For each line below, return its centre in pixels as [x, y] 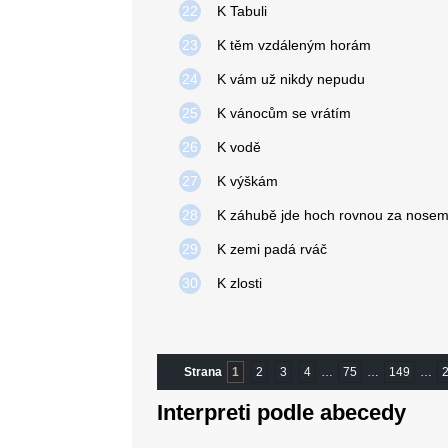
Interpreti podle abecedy [281, 412]
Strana [203, 372]
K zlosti [239, 283]
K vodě [239, 147]
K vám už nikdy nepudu [291, 79]
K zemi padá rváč [272, 249]
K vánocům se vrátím [284, 113]
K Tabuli [242, 11]
